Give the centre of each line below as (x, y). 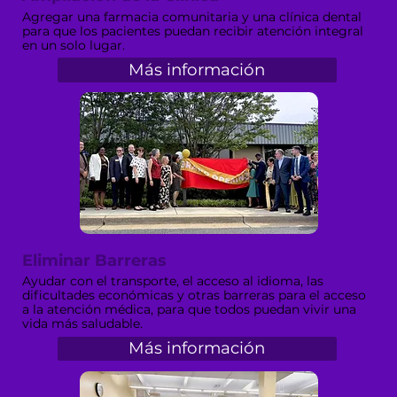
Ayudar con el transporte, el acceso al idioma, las (173, 281)
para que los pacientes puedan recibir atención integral (193, 31)
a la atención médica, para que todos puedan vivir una (190, 310)
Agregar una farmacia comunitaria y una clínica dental (192, 16)
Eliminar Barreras (95, 260)
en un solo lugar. (74, 45)
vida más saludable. (83, 324)
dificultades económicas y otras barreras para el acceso (195, 296)
